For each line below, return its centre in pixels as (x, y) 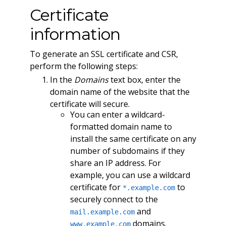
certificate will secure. (90, 104)
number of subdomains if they (127, 151)
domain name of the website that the (120, 92)
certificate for (96, 187)
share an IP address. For (115, 163)
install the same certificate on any (133, 139)
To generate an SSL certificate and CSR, (104, 54)
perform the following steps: (83, 66)
